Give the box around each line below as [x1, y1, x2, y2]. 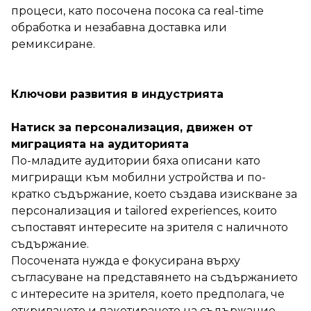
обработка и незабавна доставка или [11, 20, 227, 34]
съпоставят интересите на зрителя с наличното [11, 220, 288, 234]
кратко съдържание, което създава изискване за [11, 187, 297, 201]
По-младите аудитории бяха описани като [11, 153, 260, 167]
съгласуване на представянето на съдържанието [11, 270, 298, 284]
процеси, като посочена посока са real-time [11, 3, 264, 17]
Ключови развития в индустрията [11, 87, 224, 101]
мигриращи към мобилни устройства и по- [11, 170, 266, 184]
